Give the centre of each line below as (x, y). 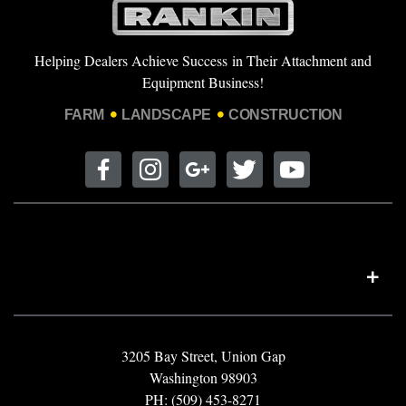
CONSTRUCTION (285, 114)
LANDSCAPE (166, 114)
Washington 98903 (203, 377)
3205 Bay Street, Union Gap (203, 355)
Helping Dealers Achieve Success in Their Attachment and (203, 60)
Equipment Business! (203, 82)
